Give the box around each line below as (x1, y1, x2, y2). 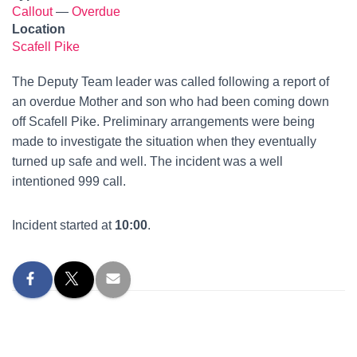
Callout (12, 5, 53, 18)
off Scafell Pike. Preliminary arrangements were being (12, 115, 315, 128)
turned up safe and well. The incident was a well (12, 155, 283, 168)
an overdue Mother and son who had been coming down (12, 95, 329, 108)
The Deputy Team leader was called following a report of (12, 75, 329, 88)
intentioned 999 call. (12, 175, 126, 188)
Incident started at (12, 218, 115, 232)
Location (12, 22, 65, 36)
